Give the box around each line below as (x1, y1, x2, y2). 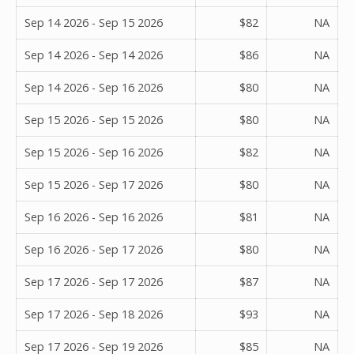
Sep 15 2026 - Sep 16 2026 (24, 144, 163, 160)
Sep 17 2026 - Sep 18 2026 (24, 306, 163, 322)
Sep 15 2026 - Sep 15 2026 (24, 111, 163, 127)
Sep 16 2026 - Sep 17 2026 (24, 241, 163, 257)
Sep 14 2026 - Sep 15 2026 (24, 14, 163, 30)
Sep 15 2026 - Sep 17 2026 (24, 176, 163, 192)
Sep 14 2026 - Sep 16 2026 (24, 79, 163, 95)
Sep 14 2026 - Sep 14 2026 (24, 47, 163, 62)
